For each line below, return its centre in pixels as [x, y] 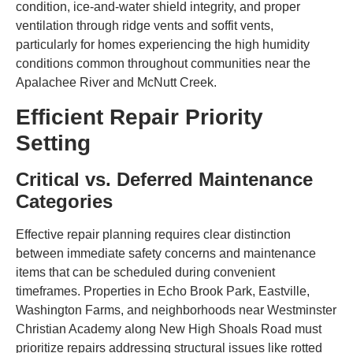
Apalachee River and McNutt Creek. [116, 83]
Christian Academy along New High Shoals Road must [169, 329]
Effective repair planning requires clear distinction [153, 234]
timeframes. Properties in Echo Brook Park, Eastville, [163, 291]
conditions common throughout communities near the [163, 64]
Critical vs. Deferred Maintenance [164, 179]
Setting [53, 143]
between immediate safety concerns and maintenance [166, 253]
